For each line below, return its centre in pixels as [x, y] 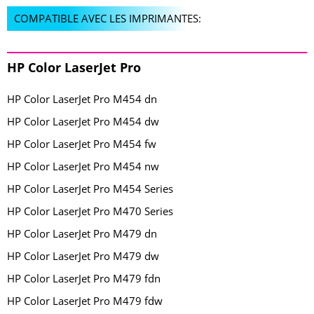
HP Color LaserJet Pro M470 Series [90, 211]
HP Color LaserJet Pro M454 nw [83, 166]
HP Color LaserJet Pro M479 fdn [84, 278]
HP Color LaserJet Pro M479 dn [82, 233]
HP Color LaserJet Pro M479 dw [83, 256]
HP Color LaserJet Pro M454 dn [82, 99]
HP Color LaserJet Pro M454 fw [82, 144]
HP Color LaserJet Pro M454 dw [83, 121]
